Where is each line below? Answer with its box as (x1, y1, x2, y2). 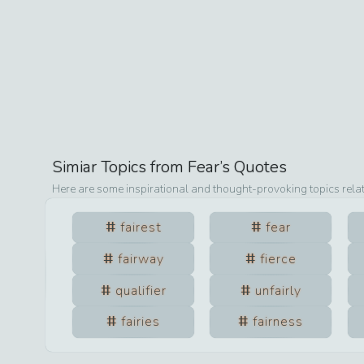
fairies (121, 313, 160, 331)
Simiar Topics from (52, 155, 188, 178)
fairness (253, 313, 304, 331)
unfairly (254, 281, 301, 300)
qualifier (115, 281, 167, 300)
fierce (259, 249, 297, 268)
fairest (119, 219, 162, 237)
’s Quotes (220, 155, 287, 178)
